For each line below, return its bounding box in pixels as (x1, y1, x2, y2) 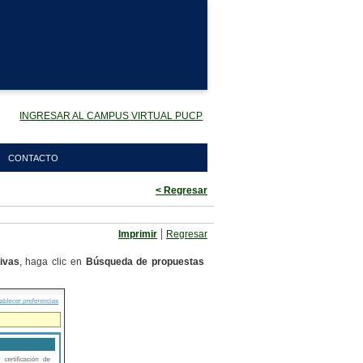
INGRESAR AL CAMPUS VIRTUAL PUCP (19, 109, 203, 122)
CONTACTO (8, 153, 59, 163)
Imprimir (118, 228, 157, 240)
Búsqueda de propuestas (81, 256, 205, 267)
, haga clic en (19, 256, 82, 267)
